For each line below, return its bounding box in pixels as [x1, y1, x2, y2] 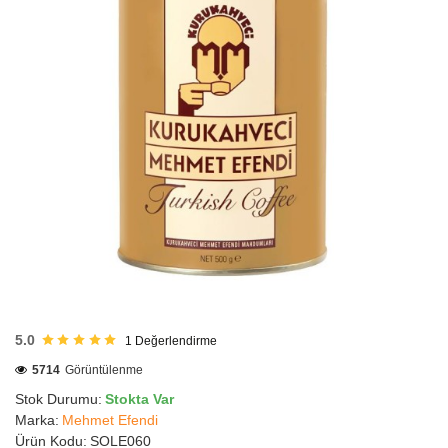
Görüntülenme [65, 363, 143, 377]
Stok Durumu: [15, 391, 102, 407]
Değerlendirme [134, 334, 217, 348]
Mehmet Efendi [62, 412, 158, 428]
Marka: [15, 412, 59, 428]
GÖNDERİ [39, 325, 77, 335]
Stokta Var [105, 391, 174, 407]
